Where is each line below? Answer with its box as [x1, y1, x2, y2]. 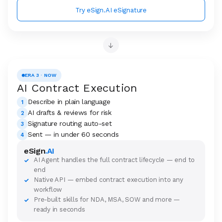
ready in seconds [34, 206, 85, 213]
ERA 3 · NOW [25, 72, 56, 78]
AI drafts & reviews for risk [28, 109, 111, 116]
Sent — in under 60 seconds [28, 130, 119, 138]
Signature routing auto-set [28, 119, 112, 127]
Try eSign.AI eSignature [75, 6, 147, 14]
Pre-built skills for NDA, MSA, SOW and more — [34, 196, 180, 203]
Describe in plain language [28, 98, 111, 106]
